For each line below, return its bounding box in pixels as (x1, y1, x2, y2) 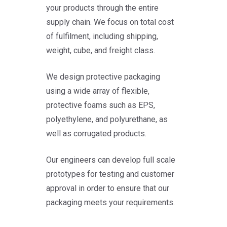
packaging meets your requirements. (46, 197, 175, 207)
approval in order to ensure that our (46, 183, 169, 193)
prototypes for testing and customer (46, 169, 174, 179)
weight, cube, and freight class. (46, 45, 155, 55)
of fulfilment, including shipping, (46, 31, 158, 41)
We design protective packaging (46, 71, 160, 82)
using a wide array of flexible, (46, 86, 149, 96)
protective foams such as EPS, (46, 100, 155, 110)
